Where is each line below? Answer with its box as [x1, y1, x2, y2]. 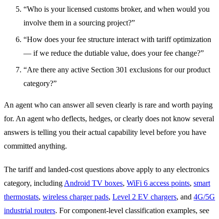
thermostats [4, 192, 39, 201]
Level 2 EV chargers [112, 192, 176, 201]
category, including [4, 178, 64, 187]
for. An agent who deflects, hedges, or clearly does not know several [4, 114, 214, 123]
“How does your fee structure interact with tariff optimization [23, 35, 211, 44]
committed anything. [4, 141, 67, 150]
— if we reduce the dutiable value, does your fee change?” [23, 48, 204, 57]
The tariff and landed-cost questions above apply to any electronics [4, 165, 209, 174]
